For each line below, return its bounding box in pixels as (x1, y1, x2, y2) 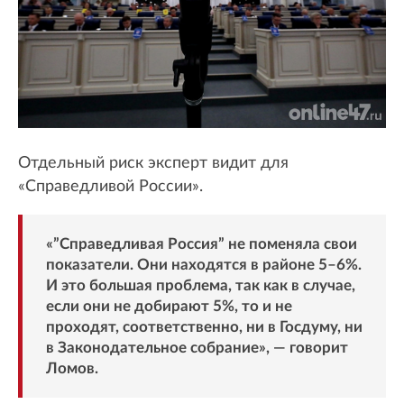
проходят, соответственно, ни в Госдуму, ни (45, 318, 363, 335)
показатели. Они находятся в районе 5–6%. (45, 256, 362, 272)
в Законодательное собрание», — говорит (45, 339, 348, 355)
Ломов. (45, 360, 98, 376)
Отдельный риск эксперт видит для (18, 154, 289, 171)
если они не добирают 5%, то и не (45, 298, 292, 314)
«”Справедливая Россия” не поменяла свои (45, 235, 357, 252)
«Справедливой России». (18, 178, 203, 195)
